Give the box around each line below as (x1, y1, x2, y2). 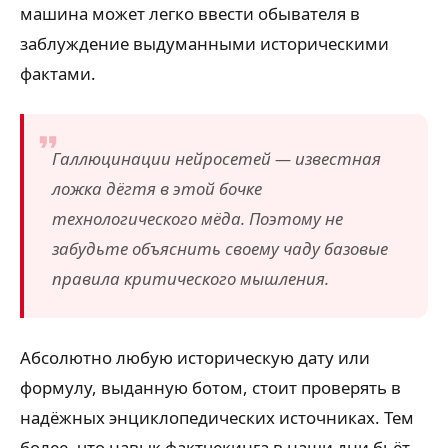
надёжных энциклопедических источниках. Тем (20, 405, 414, 429)
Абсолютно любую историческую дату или (20, 345, 370, 369)
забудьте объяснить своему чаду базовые (52, 236, 388, 260)
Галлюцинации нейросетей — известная (52, 146, 381, 170)
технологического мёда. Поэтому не (52, 206, 343, 230)
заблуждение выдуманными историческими (20, 31, 389, 55)
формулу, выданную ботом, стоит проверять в (20, 375, 401, 399)
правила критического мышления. (52, 266, 329, 290)
